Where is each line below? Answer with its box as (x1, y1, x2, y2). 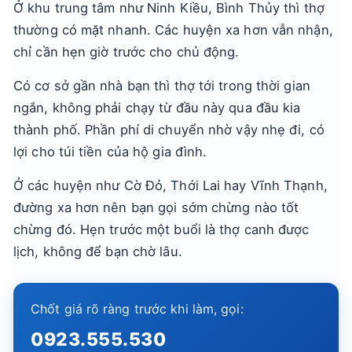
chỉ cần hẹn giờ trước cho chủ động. (13, 44, 240, 60)
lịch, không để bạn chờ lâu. (13, 244, 182, 259)
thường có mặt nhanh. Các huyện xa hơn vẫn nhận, (13, 22, 333, 38)
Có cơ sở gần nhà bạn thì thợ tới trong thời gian (13, 78, 310, 93)
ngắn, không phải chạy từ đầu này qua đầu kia (13, 100, 301, 115)
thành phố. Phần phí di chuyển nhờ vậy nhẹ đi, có (13, 122, 324, 137)
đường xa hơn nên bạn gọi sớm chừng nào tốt (13, 200, 299, 215)
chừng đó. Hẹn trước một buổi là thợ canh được (13, 222, 310, 237)
